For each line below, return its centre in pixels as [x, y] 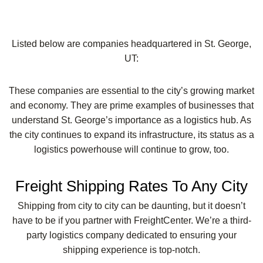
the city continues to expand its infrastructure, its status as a [131, 134]
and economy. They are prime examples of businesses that [131, 105]
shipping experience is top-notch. [131, 249]
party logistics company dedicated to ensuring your [131, 235]
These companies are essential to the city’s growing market [131, 90]
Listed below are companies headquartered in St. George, [131, 43]
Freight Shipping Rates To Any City [131, 186]
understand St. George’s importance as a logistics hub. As [131, 120]
